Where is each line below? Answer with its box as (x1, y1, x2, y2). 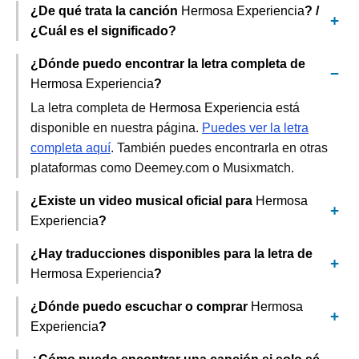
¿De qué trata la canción (30, 4, 181, 18)
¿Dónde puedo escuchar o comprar (30, 300, 251, 313)
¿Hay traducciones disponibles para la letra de (30, 247, 313, 260)
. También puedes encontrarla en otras (111, 141, 328, 155)
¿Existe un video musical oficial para (30, 194, 256, 208)
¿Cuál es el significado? (30, 24, 176, 38)
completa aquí (30, 141, 111, 155)
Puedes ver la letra (202, 121, 309, 135)
